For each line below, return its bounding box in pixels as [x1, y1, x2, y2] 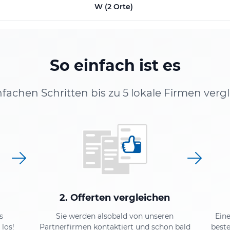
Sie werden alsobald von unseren [56, 212, 174, 221]
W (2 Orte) [94, 2, 133, 11]
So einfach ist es [49, 56, 181, 75]
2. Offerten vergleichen [60, 192, 170, 203]
